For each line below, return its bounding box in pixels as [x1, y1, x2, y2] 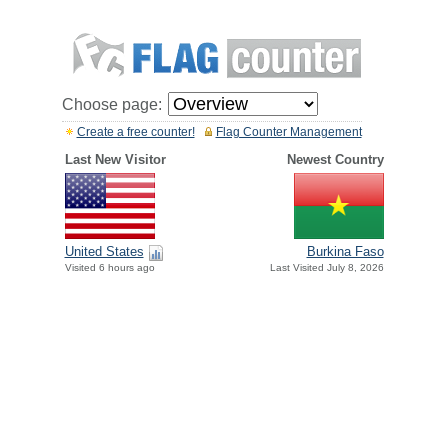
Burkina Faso [306, 244, 384, 260]
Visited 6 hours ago [64, 262, 155, 274]
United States [64, 244, 144, 260]
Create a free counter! [76, 125, 195, 139]
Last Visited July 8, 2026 [269, 262, 384, 274]
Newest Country [286, 152, 384, 167]
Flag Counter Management [215, 125, 362, 139]
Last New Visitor [64, 152, 166, 167]
